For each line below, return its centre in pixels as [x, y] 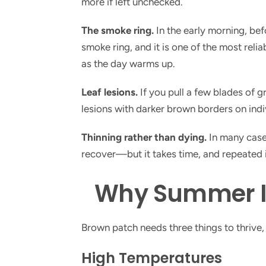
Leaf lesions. [110, 92]
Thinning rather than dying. [144, 137]
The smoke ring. [118, 30]
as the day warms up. [128, 64]
